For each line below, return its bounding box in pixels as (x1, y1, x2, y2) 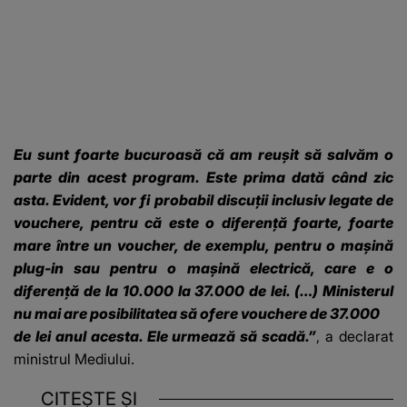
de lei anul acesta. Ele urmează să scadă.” (14, 326, 317, 345)
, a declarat (316, 326, 394, 345)
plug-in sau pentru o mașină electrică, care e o (14, 258, 393, 277)
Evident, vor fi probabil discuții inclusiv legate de (53, 190, 393, 209)
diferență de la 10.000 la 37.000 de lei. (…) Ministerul (14, 281, 393, 300)
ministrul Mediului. (14, 349, 134, 368)
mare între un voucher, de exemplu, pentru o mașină (14, 235, 393, 254)
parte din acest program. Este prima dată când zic (14, 167, 393, 186)
